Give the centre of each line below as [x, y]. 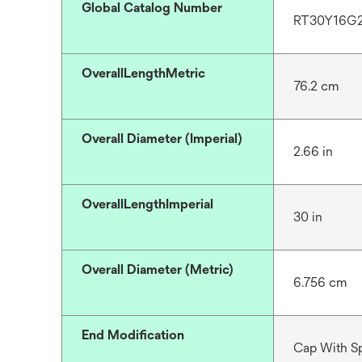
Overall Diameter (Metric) [158, 269]
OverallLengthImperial [147, 204]
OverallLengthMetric [143, 73]
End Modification [133, 335]
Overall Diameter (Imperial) [162, 139]
